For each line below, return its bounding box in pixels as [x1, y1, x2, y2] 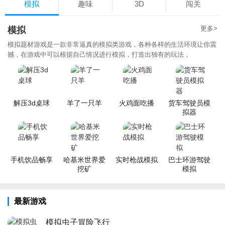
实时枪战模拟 [116, 155, 158, 164]
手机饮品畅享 [11, 155, 53, 164]
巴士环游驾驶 [168, 155, 210, 164]
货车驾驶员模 [168, 98, 210, 107]
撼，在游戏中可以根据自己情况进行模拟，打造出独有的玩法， [8, 50, 190, 58]
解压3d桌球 [14, 98, 50, 107]
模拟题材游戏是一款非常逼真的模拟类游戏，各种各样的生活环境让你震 [8, 40, 216, 48]
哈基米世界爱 [63, 155, 105, 164]
